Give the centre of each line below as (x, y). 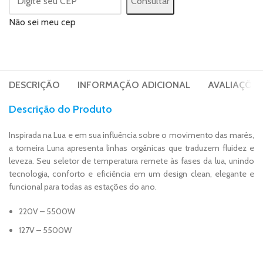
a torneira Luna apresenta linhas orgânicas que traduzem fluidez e (131, 148)
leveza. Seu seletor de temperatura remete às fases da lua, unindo (131, 161)
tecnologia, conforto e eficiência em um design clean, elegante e (131, 174)
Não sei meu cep (42, 22)
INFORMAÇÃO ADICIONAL (134, 85)
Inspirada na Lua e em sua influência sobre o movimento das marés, (131, 135)
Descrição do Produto (61, 109)
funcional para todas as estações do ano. (83, 187)
